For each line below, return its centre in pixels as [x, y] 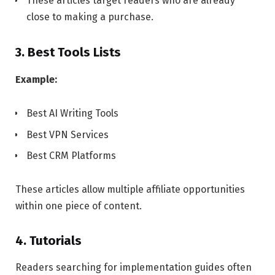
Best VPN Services [68, 134]
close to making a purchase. [90, 17]
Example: [36, 79]
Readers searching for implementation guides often [134, 268]
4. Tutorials [48, 241]
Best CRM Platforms [71, 155]
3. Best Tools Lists [68, 52]
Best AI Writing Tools [72, 114]
